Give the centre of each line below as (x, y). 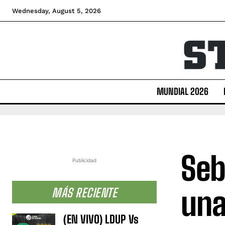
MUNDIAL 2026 (182, 91)
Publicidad (84, 160)
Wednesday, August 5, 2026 (57, 11)
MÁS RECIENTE (84, 192)
